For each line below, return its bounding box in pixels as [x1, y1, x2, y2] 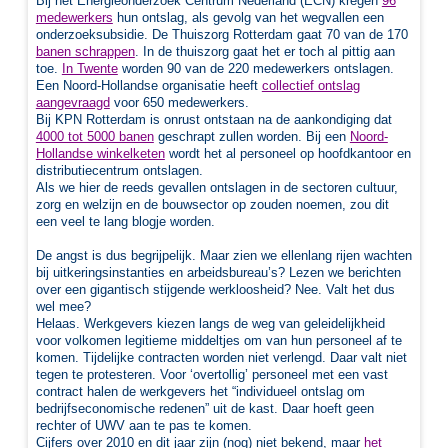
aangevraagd [35, 94, 110, 110]
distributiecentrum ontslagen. [35, 162, 203, 178]
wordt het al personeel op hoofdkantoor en [164, 145, 411, 161]
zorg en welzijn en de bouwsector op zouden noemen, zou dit [35, 196, 389, 212]
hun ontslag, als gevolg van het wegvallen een [112, 9, 384, 25]
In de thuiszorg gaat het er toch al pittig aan [142, 43, 395, 59]
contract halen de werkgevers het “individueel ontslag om [35, 383, 365, 399]
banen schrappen [35, 43, 135, 59]
